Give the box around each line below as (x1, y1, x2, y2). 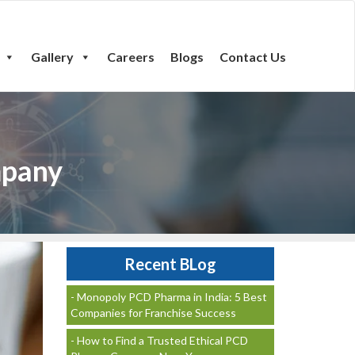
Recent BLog (124, 254, 216, 273)
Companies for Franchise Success (70, 306, 236, 319)
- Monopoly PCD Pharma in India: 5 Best (70, 290, 267, 303)
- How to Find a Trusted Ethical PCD (70, 334, 248, 347)
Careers (107, 49, 155, 64)
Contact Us (219, 49, 286, 64)
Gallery (31, 49, 74, 64)
